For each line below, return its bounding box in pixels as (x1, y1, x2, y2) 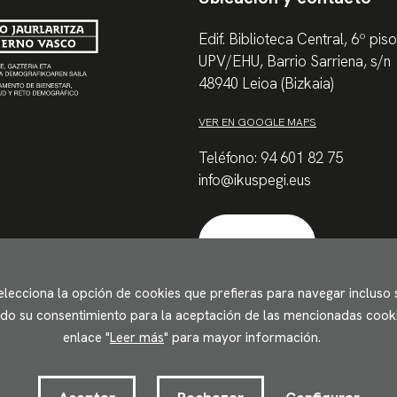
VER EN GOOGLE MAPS (198, 113, 316, 129)
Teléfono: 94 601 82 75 (198, 148, 343, 168)
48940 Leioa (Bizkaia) (198, 73, 333, 93)
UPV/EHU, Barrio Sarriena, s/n (198, 51, 391, 71)
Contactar (229, 235, 285, 251)
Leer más (110, 329, 164, 346)
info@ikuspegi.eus (198, 170, 311, 191)
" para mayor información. (164, 329, 321, 346)
